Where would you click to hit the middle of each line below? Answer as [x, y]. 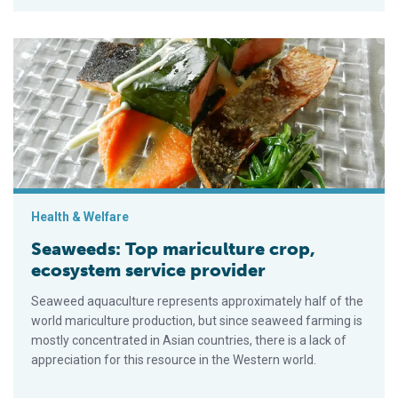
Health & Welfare [80, 217]
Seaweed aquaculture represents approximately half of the [197, 302]
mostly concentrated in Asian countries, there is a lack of [189, 341]
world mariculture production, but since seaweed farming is [197, 321]
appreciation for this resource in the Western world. [174, 360]
